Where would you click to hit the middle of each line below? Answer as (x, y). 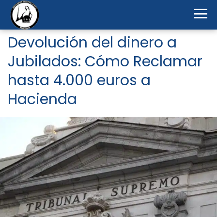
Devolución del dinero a (92, 43)
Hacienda (42, 99)
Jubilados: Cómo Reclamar (105, 62)
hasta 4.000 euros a (79, 80)
